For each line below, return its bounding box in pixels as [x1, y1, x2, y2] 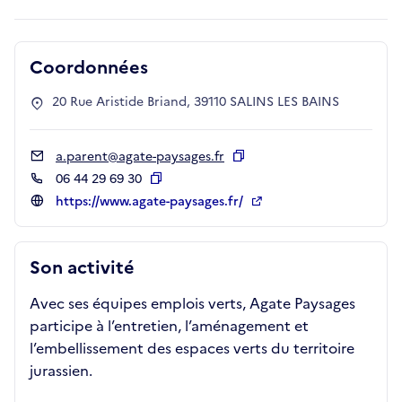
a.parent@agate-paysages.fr [56, 147, 224, 166]
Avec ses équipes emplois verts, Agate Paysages [30, 293, 355, 314]
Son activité [30, 254, 135, 281]
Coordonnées [30, 54, 148, 81]
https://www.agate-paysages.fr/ [56, 192, 247, 211]
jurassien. [30, 360, 92, 381]
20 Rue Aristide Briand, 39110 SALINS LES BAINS [52, 92, 339, 111]
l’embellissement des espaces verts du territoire [30, 337, 354, 359]
